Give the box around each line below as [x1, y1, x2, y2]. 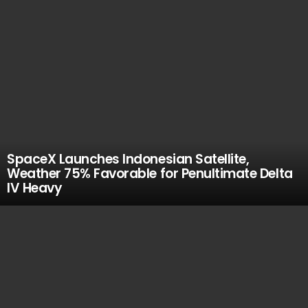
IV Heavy [7, 179, 63, 197]
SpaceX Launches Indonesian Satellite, [7, 150, 250, 168]
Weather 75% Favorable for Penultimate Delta [7, 164, 293, 183]
